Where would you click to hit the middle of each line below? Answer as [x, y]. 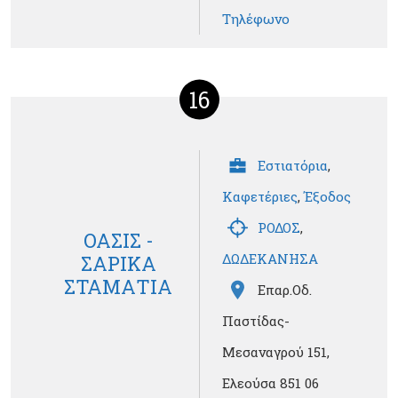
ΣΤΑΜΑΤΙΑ [118, 286]
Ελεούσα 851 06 [271, 383]
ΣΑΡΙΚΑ [118, 263]
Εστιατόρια [293, 166]
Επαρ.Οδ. [285, 290]
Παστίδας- [256, 321]
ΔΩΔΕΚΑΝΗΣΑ [270, 259]
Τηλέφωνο [256, 19]
